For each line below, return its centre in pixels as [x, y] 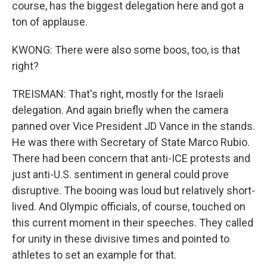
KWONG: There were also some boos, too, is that [126, 50]
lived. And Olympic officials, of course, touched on [129, 207]
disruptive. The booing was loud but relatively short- [133, 190]
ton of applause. [50, 22]
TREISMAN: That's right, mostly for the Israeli [118, 94]
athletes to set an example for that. [94, 255]
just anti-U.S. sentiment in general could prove [120, 174]
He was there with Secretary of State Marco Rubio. [131, 142]
